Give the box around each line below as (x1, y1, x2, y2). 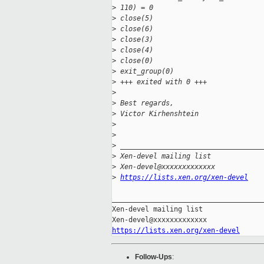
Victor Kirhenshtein (116, 110, 199, 118)
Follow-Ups (135, 253, 172, 262)
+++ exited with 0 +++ (116, 78, 207, 87)
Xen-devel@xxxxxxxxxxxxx (116, 163, 215, 171)
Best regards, (116, 99, 174, 108)
